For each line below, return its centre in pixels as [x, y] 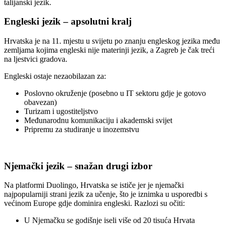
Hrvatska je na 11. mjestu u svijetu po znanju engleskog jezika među [112, 41]
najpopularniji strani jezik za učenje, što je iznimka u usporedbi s [106, 194]
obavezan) [40, 102]
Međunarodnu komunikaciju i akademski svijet [98, 120]
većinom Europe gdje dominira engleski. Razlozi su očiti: [94, 203]
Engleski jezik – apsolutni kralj [68, 22]
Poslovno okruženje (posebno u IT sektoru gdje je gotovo [115, 93]
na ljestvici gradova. [36, 59]
